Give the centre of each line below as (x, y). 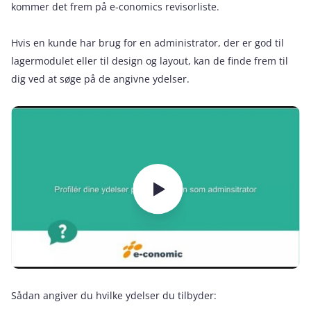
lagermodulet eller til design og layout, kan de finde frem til (150, 60)
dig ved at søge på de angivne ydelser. (100, 78)
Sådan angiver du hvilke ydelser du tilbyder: (114, 295)
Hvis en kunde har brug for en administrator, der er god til (148, 42)
